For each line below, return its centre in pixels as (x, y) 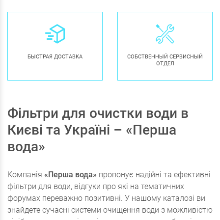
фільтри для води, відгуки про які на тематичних (96, 187)
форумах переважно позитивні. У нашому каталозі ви (106, 198)
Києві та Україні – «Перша (92, 130)
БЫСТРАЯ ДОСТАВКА (55, 57)
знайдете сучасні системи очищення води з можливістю (110, 210)
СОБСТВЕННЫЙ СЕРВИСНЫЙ (165, 57)
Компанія (26, 175)
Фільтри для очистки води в (98, 113)
